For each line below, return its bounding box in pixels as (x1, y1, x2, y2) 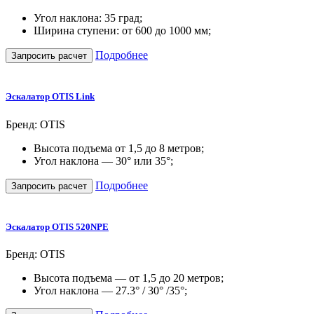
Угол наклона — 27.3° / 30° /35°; (34, 284, 187, 296)
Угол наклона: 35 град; (34, 12, 142, 25)
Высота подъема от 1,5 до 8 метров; (34, 142, 204, 154)
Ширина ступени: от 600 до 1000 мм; (34, 25, 211, 37)
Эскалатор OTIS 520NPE (6, 221, 109, 232)
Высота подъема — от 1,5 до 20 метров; (34, 271, 224, 284)
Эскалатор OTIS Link (6, 91, 95, 102)
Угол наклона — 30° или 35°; (34, 154, 173, 167)
